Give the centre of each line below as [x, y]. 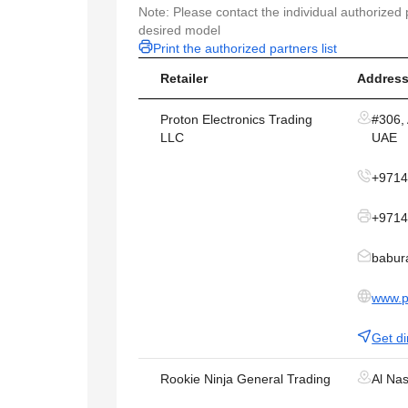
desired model [179, 31]
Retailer [184, 79]
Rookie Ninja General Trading [245, 379]
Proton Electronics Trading [236, 120]
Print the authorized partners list [245, 49]
